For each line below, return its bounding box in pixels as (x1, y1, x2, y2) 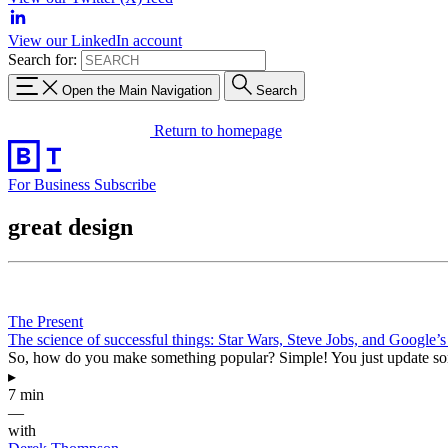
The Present (8, 312, 83, 330)
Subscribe (94, 175, 156, 193)
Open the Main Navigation (62, 82, 212, 98)
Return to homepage (154, 121, 282, 139)
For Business (8, 175, 94, 193)
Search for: (8, 51, 77, 68)
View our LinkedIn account (8, 32, 182, 49)
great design (8, 213, 133, 240)
